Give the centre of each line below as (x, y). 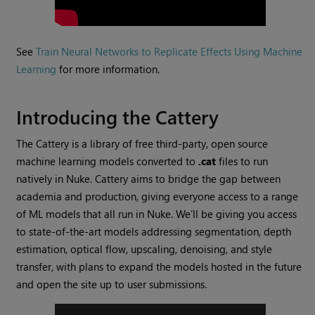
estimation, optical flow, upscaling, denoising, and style (144, 249)
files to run (242, 161)
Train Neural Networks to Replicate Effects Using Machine (169, 52)
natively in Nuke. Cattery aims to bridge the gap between (149, 179)
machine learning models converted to (108, 161)
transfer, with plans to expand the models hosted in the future (159, 267)
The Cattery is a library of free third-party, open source (142, 144)
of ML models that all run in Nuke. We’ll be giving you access (157, 214)
